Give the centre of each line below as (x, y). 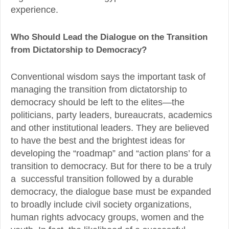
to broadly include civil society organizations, (101, 205)
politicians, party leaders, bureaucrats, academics (111, 115)
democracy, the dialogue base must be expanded (111, 192)
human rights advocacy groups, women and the (107, 217)
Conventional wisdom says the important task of (108, 77)
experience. (35, 9)
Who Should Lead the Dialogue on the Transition (109, 37)
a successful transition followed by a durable (102, 179)
